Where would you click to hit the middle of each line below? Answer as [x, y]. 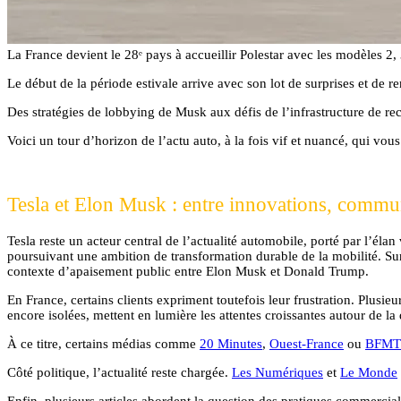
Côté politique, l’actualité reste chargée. [119, 372]
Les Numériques [277, 372]
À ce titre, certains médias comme [103, 343]
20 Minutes [231, 343]
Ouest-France [307, 343]
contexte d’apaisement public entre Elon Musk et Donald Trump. [188, 271]
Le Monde [369, 372]
